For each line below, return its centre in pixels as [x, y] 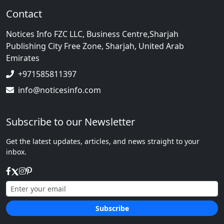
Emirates [23, 58]
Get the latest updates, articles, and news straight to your [103, 141]
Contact [24, 14]
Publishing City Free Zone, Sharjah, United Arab [95, 46]
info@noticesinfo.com [59, 90]
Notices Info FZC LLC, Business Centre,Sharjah [92, 34]
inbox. [16, 152]
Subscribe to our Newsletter [70, 122]
